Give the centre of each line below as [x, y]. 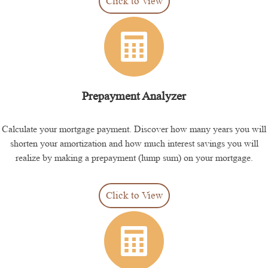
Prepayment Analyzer [134, 96]
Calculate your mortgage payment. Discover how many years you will [134, 129]
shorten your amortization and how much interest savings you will [134, 143]
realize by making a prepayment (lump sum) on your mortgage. [134, 157]
